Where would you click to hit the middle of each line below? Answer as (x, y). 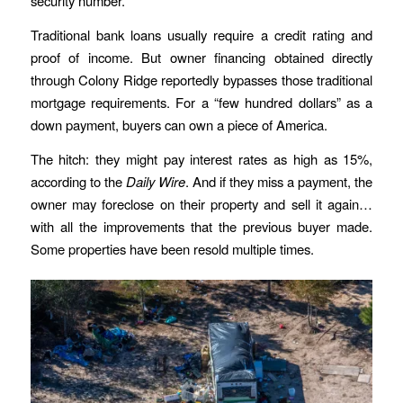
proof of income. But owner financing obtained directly (201, 57)
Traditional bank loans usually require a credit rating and (201, 34)
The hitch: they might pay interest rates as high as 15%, (201, 158)
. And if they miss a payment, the (279, 181)
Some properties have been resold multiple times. (172, 248)
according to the (78, 181)
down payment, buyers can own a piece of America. (179, 124)
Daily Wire (155, 181)
